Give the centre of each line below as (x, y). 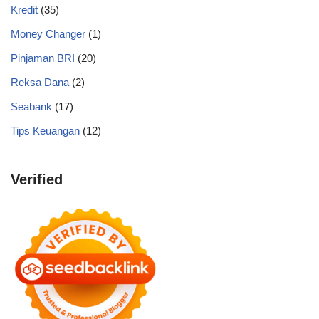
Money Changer (48, 34)
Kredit (24, 10)
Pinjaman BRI (43, 58)
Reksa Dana (40, 82)
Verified (37, 179)
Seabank (31, 106)
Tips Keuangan (45, 131)
